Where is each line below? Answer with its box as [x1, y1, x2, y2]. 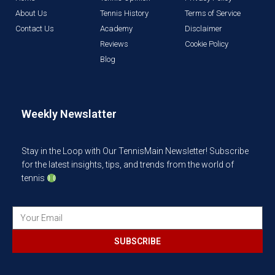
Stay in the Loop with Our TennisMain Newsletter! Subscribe [21, 146, 249, 157]
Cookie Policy [184, 39, 228, 49]
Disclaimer [184, 24, 222, 34]
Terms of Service [184, 9, 241, 18]
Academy [99, 24, 133, 34]
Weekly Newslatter [21, 107, 117, 121]
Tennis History [99, 9, 149, 18]
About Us [15, 9, 47, 18]
